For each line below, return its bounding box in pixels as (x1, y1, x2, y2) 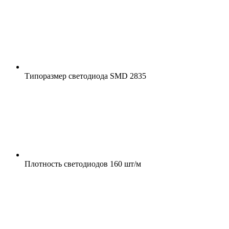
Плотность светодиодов (25, 159, 108, 168)
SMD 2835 (108, 71, 146, 80)
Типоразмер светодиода (25, 71, 108, 80)
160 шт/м (108, 159, 141, 168)
